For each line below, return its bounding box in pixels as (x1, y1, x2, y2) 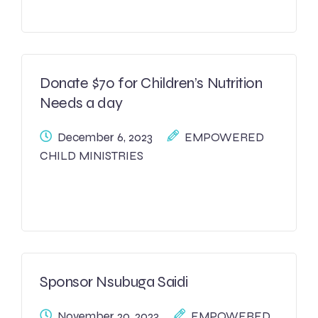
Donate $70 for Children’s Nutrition (40, 74, 263, 92)
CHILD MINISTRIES (40, 148, 143, 163)
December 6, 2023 (57, 130, 153, 145)
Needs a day (40, 94, 123, 112)
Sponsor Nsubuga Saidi (40, 273, 188, 291)
